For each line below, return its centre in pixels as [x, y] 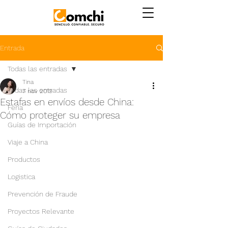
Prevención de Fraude [42, 194]
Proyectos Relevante [41, 211]
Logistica [21, 177]
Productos [24, 159]
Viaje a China [28, 142]
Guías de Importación [42, 125]
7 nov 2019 [37, 91]
